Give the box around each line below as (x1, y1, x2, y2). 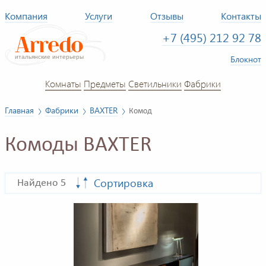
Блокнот (230, 53, 261, 65)
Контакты (221, 9, 262, 22)
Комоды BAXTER (5, 135, 152, 157)
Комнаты (45, 77, 81, 90)
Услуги (85, 9, 113, 22)
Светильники (128, 77, 182, 90)
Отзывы (150, 9, 183, 22)
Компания (5, 9, 47, 22)
